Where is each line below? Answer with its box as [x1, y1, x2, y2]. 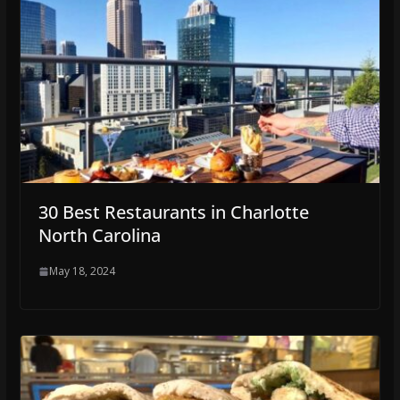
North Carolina [37, 223, 161, 248]
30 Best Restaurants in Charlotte [37, 200, 309, 225]
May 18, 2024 [48, 263, 115, 279]
